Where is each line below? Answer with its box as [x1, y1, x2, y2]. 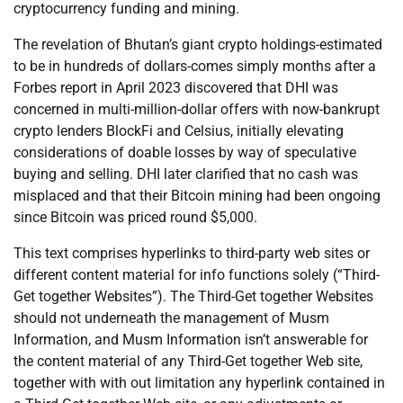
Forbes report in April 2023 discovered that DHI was [13, 79, 338, 97]
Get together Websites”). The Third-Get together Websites [13, 288, 373, 306]
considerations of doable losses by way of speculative [13, 144, 356, 162]
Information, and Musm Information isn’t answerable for [13, 331, 368, 349]
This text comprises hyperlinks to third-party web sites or [13, 245, 370, 263]
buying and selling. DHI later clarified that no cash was [13, 166, 358, 184]
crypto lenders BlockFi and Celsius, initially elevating [13, 122, 344, 140]
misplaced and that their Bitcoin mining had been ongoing [13, 187, 381, 205]
